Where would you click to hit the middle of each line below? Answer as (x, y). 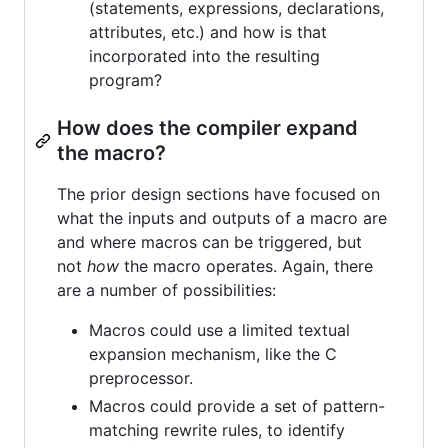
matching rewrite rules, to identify (217, 429)
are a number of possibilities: (166, 289)
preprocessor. (141, 377)
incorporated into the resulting (204, 55)
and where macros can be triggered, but (209, 241)
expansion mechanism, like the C (213, 353)
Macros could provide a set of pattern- (237, 405)
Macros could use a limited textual (219, 329)
